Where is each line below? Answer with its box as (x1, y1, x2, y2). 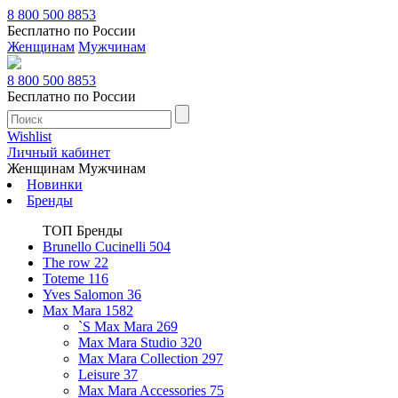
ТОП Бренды (43, 223, 123, 238)
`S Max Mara (78, 319, 156, 334)
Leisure (78, 367, 123, 382)
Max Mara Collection (78, 351, 202, 366)
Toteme (43, 271, 88, 286)
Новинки (27, 177, 83, 192)
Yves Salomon (43, 287, 127, 302)
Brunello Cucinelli (43, 239, 149, 254)
